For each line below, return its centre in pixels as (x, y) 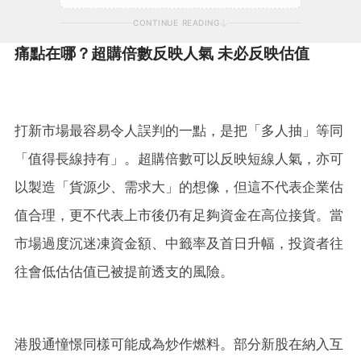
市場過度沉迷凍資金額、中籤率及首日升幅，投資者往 (179, 243)
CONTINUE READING (176, 22)
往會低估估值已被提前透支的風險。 (124, 271)
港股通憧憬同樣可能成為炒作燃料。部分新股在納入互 (179, 344)
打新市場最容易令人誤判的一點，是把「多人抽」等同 (179, 130)
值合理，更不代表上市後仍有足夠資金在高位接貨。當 (179, 215)
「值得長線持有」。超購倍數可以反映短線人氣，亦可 (179, 158)
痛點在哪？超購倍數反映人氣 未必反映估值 (162, 53)
